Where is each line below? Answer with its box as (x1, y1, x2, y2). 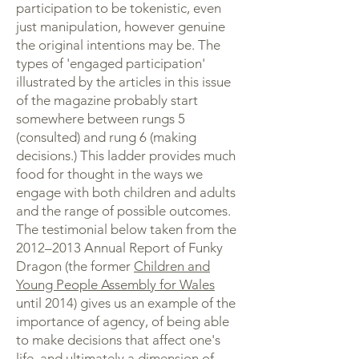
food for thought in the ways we (16, 166, 203, 182)
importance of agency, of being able (16, 313, 229, 329)
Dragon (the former (16, 258, 134, 274)
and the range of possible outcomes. (16, 203, 231, 219)
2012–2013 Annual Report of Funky (16, 240, 223, 256)
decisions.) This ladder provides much (16, 147, 236, 163)
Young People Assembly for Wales (16, 276, 215, 292)
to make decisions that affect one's (16, 332, 220, 348)
